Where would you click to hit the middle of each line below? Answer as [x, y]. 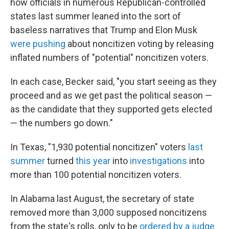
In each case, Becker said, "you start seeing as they [113, 82]
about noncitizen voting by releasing [140, 44]
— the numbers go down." [62, 123]
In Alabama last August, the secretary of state [102, 199]
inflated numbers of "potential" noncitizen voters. [109, 58]
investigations [158, 161]
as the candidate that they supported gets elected [111, 109]
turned [60, 161]
